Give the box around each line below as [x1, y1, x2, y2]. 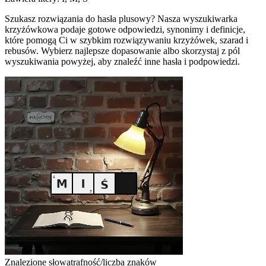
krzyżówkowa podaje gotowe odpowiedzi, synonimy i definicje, [5, 24, 245, 34]
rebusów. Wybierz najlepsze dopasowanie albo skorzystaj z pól [5, 45, 240, 56]
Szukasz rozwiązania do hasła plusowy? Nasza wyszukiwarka [5, 13, 237, 24]
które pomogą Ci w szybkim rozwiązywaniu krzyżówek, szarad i [5, 34, 248, 45]
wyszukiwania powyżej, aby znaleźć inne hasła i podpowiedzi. [5, 56, 240, 66]
